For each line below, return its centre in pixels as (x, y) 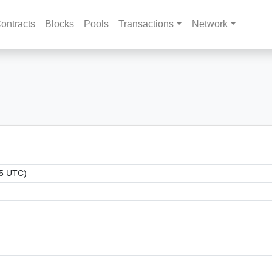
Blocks (60, 24)
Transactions (146, 24)
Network (209, 24)
